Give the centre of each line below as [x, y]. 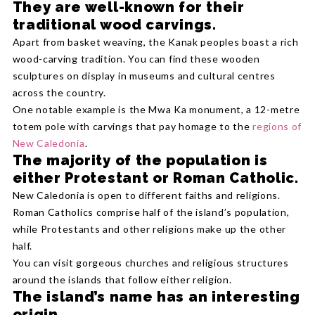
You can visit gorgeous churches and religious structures [150, 262]
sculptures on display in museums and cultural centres [144, 75]
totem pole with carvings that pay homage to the [133, 126]
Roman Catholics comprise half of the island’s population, [151, 212]
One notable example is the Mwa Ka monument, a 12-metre [156, 109]
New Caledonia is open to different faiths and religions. [146, 195]
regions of [277, 126]
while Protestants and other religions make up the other [149, 229]
